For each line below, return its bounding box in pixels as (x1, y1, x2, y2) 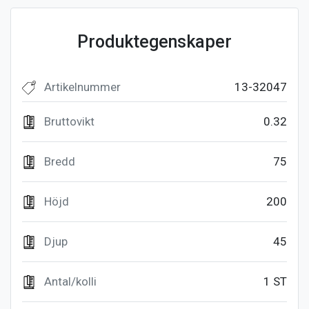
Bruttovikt (44, 114, 94, 128)
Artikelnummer (44, 79, 121, 94)
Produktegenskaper (77, 31, 232, 52)
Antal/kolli (44, 274, 97, 288)
